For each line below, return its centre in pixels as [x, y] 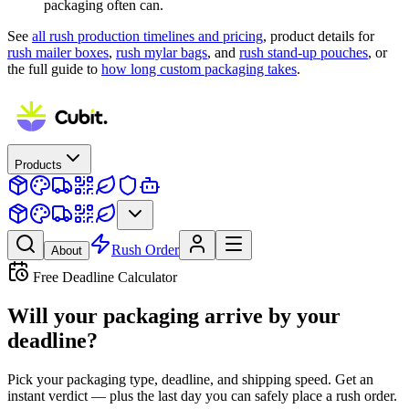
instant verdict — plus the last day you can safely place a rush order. [202, 395]
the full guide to [52, 68]
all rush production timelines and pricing [147, 36]
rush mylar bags [162, 52]
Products [38, 164]
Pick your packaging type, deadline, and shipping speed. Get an [190, 379]
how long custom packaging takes [199, 68]
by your [304, 315]
